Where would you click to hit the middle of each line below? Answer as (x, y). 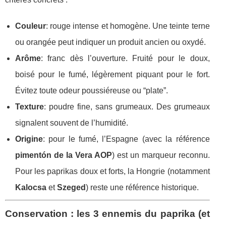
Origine (29, 139)
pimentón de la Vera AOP (64, 155)
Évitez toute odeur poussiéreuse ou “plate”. (92, 91)
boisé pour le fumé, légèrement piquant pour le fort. (112, 75)
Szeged (71, 188)
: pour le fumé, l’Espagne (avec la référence (126, 139)
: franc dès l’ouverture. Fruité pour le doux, (125, 59)
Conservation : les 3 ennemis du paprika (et (107, 214)
